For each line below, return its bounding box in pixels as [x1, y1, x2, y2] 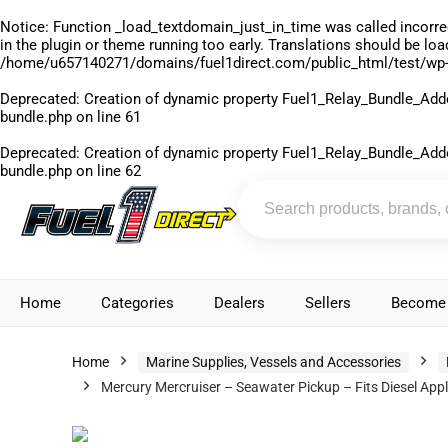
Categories [101, 294, 174, 312]
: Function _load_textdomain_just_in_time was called [45, 18, 400, 36]
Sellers [305, 294, 351, 312]
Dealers [214, 294, 265, 312]
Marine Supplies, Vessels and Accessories [146, 354, 401, 370]
